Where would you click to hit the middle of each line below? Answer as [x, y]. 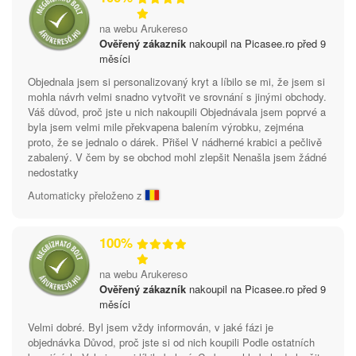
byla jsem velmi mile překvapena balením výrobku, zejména [166, 126]
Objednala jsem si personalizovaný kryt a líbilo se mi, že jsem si [176, 81]
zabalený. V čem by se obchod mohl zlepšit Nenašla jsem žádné [177, 157]
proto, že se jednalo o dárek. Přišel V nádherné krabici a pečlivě [175, 141]
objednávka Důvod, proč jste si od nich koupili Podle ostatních [171, 342]
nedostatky [53, 172]
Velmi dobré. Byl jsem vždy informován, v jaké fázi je [151, 327]
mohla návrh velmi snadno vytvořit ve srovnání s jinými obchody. [177, 96]
